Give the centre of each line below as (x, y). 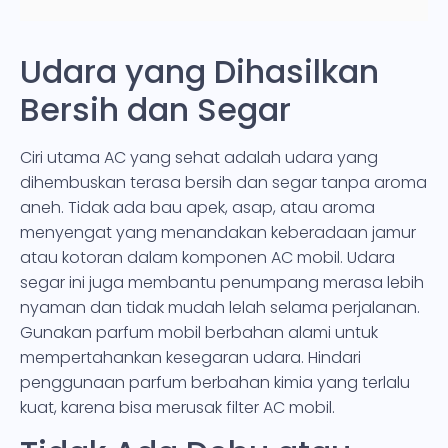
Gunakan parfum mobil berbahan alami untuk (199, 332)
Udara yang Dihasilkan (199, 71)
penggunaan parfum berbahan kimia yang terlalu (215, 382)
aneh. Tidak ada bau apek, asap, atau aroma (197, 207)
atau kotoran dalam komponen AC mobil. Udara (207, 257)
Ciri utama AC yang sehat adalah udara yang (199, 157)
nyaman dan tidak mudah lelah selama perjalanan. (220, 307)
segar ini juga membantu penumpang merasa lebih (222, 282)
